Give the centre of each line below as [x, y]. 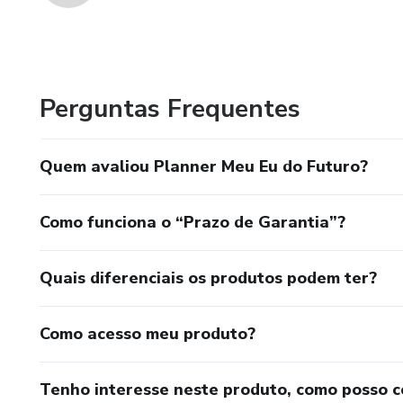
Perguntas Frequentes [170, 109]
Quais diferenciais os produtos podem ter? [208, 278]
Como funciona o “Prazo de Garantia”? [193, 222]
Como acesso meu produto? [148, 334]
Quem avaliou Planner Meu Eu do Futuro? [204, 166]
